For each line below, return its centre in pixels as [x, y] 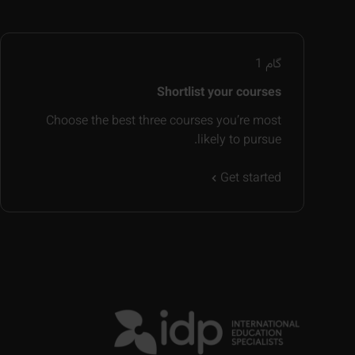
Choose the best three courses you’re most [164, 121]
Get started [251, 178]
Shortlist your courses [219, 93]
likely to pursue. [239, 140]
